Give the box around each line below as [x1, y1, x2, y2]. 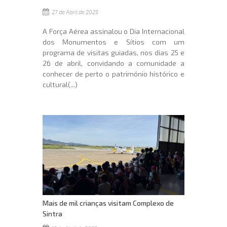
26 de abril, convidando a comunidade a [43, 59, 184, 68]
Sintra [43, 209, 62, 218]
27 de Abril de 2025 [51, 9, 98, 16]
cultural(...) [43, 80, 78, 89]
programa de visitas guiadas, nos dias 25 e [43, 48, 184, 57]
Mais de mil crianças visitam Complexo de [43, 198, 174, 207]
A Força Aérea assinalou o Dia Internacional [43, 27, 184, 36]
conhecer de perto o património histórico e [43, 69, 184, 79]
